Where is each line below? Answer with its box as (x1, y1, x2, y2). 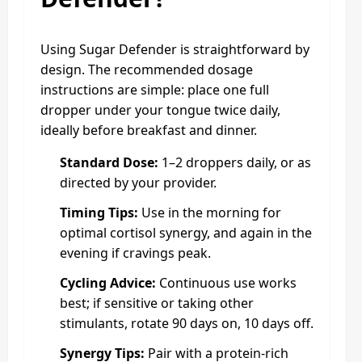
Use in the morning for (138, 203, 281, 221)
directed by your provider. (60, 173, 217, 192)
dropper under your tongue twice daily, (40, 100, 280, 119)
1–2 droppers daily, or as (158, 153, 311, 171)
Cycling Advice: (60, 273, 156, 292)
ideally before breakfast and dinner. (40, 120, 257, 139)
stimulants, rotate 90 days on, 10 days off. (60, 314, 314, 332)
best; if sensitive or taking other (60, 293, 254, 312)
